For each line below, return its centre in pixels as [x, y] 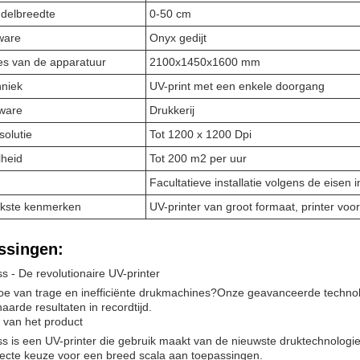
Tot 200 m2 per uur [198, 158]
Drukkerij [172, 110]
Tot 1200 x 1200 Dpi [200, 134]
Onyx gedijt [178, 38]
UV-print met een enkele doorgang [237, 86]
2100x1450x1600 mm [205, 62]
